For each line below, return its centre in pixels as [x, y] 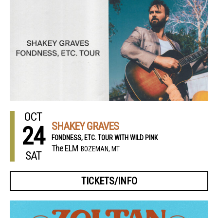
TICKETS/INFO [109, 181]
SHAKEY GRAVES [85, 126]
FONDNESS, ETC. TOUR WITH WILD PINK [105, 137]
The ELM [65, 148]
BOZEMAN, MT [100, 149]
